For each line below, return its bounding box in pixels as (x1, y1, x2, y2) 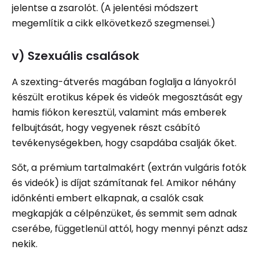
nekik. (12, 237, 38, 251)
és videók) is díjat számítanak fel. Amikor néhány (12, 176, 236, 190)
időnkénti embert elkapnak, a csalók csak (12, 191, 204, 205)
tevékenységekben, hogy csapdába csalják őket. (12, 136, 237, 150)
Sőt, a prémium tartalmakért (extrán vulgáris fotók (12, 160, 247, 174)
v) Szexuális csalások (12, 47, 139, 64)
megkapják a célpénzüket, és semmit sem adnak (12, 206, 237, 220)
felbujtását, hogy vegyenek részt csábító (12, 120, 200, 134)
